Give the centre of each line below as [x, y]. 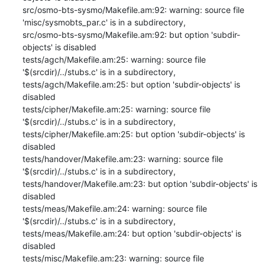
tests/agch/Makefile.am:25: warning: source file [114, 59]
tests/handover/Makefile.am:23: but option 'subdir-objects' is [140, 183]
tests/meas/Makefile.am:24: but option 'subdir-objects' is [132, 233]
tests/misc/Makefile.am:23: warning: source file [113, 258]
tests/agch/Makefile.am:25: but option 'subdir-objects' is [131, 84]
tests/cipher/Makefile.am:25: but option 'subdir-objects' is [133, 134]
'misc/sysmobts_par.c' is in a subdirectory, [104, 22]
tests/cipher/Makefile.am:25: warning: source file [116, 109]
